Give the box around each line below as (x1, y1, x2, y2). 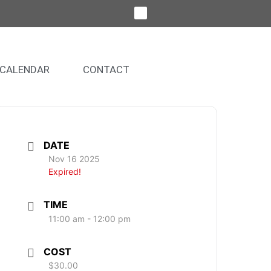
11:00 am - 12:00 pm (48, 213, 131, 224)
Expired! (48, 166, 82, 177)
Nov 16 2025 (48, 154, 100, 165)
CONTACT (82, 64, 129, 76)
